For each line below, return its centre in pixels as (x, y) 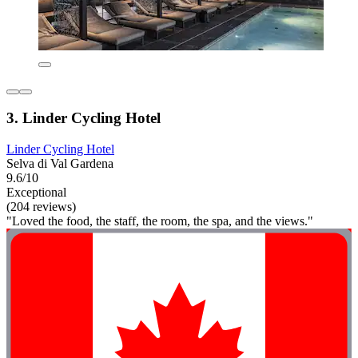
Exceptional (36, 193)
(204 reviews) (41, 207)
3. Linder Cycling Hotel (84, 118)
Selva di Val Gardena (60, 164)
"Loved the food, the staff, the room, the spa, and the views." (160, 221)
